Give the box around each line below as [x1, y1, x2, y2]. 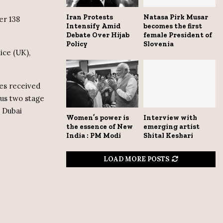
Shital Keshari [143, 131, 193, 140]
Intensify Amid [66, 21, 120, 30]
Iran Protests [66, 12, 113, 21]
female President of [143, 30, 212, 39]
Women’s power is [66, 113, 129, 122]
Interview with [143, 113, 197, 122]
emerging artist [143, 122, 200, 131]
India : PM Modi [66, 131, 121, 140]
